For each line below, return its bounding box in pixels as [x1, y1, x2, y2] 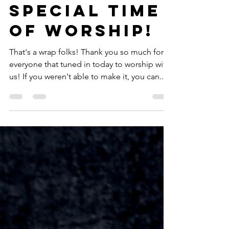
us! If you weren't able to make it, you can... [22, 96, 166, 106]
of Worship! [9, 45, 153, 65]
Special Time [9, 25, 161, 45]
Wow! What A [9, 5, 164, 26]
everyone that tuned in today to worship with [9, 84, 170, 94]
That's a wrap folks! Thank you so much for [9, 72, 81, 81]
